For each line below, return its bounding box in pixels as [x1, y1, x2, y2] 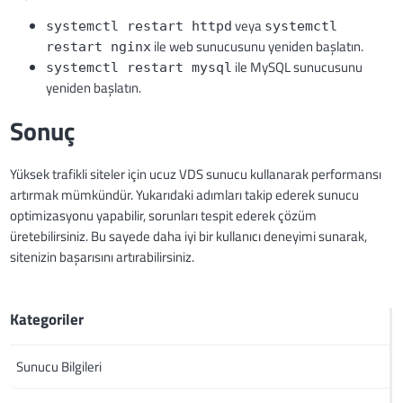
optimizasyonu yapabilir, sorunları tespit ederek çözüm [10, 205, 318, 227]
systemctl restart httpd [46, 18, 233, 35]
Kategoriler [10, 308, 85, 332]
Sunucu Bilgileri [16, 356, 103, 378]
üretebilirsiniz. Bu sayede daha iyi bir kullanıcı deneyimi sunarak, [10, 226, 368, 247]
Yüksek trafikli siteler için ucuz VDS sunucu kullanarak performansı [10, 164, 382, 185]
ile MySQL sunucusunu [232, 57, 363, 78]
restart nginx [46, 39, 152, 56]
